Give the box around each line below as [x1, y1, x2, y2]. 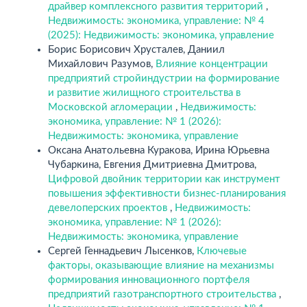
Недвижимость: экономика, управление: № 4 [48, 15, 265, 26]
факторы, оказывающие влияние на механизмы [48, 260, 274, 271]
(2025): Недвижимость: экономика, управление [48, 29, 274, 40]
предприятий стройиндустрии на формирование [48, 73, 280, 84]
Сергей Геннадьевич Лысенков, [48, 245, 197, 256]
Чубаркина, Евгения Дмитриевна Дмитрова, [48, 159, 256, 170]
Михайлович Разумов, [48, 58, 156, 69]
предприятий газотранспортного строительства [48, 288, 279, 299]
